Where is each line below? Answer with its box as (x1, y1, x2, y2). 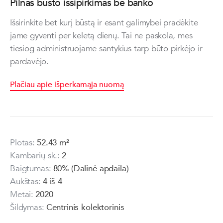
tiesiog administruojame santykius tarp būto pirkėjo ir (10, 43, 203, 55)
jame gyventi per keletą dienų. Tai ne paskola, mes (10, 30, 193, 42)
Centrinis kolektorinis (46, 202, 124, 214)
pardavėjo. (10, 56, 49, 68)
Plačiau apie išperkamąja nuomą (10, 79, 124, 91)
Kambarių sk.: (10, 150, 60, 162)
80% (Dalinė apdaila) (53, 163, 129, 175)
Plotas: (10, 137, 35, 149)
